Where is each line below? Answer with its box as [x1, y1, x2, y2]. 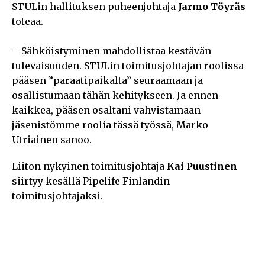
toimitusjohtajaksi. [12, 189, 103, 202]
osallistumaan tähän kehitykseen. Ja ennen [12, 89, 218, 101]
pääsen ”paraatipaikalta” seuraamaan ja [12, 74, 203, 86]
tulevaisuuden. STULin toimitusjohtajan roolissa [12, 59, 244, 72]
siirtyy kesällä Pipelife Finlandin [12, 174, 170, 187]
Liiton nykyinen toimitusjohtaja [12, 160, 167, 172]
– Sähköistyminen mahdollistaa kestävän [12, 44, 211, 57]
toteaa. [12, 15, 43, 27]
